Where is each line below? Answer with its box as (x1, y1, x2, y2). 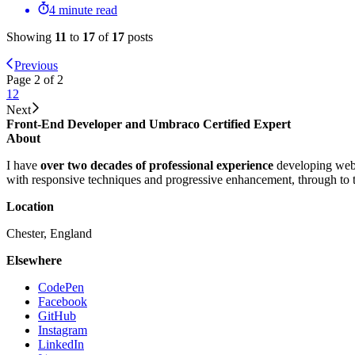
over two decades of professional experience (40, 158, 273, 173)
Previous (14, 59, 59, 73)
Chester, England (6, 227, 92, 241)
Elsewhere (6, 254, 62, 268)
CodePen (38, 281, 84, 295)
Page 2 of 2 (6, 73, 63, 87)
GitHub (38, 309, 76, 323)
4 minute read (49, 3, 118, 17)
